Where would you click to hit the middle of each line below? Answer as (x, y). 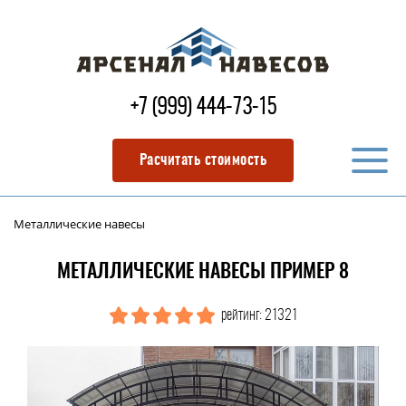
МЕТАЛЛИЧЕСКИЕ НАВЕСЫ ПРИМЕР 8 (203, 272)
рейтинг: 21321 (257, 315)
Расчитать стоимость (203, 160)
